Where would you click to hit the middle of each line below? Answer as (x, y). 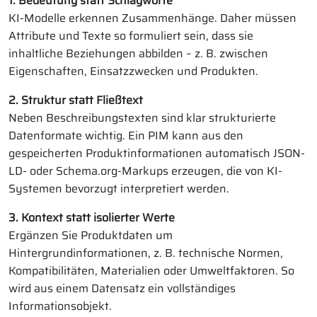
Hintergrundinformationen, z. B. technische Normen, (146, 253)
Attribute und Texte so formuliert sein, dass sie (131, 36)
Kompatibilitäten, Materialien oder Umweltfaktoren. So (151, 271)
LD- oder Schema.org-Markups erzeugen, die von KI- (145, 171)
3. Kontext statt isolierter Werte (92, 218)
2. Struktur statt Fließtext (76, 100)
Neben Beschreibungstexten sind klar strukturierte (142, 118)
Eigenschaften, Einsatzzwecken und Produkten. (133, 71)
